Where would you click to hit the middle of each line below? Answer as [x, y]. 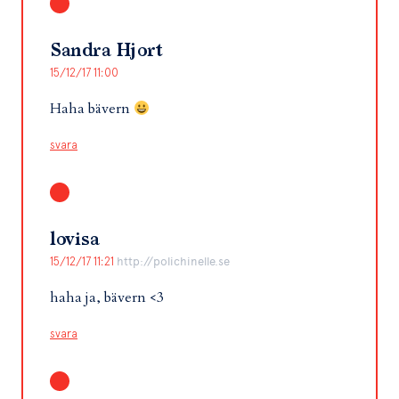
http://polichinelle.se [173, 261]
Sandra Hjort [106, 51]
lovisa [74, 240]
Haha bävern [92, 109]
